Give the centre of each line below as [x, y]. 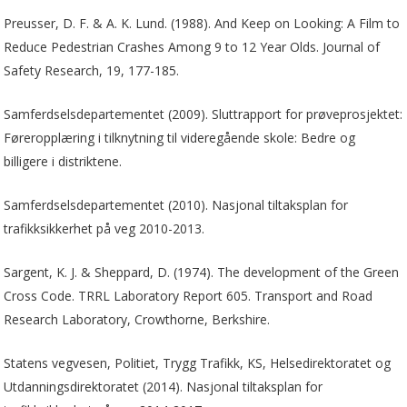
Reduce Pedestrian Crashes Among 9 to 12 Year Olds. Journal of [192, 46]
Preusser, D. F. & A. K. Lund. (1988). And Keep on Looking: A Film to [202, 23]
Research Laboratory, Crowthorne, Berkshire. [137, 319]
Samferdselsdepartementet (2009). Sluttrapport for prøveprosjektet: [203, 114]
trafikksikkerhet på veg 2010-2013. [104, 228]
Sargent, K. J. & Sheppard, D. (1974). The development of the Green [202, 272]
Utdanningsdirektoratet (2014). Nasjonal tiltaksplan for [164, 386]
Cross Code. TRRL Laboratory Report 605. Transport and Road [189, 295]
